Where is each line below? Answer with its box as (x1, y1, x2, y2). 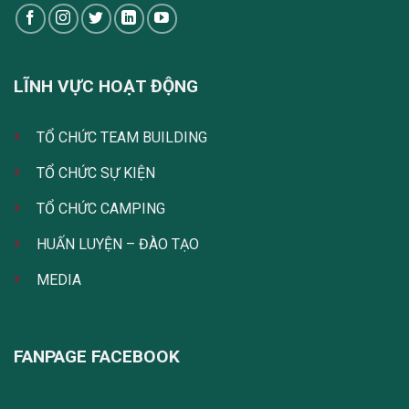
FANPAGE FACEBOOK (14, 346, 180, 368)
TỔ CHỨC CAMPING (37, 199, 165, 217)
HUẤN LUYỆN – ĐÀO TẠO (37, 235, 199, 253)
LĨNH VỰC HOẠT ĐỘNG (14, 75, 198, 97)
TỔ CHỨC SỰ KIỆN (37, 163, 155, 182)
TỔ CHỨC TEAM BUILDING (37, 128, 207, 146)
